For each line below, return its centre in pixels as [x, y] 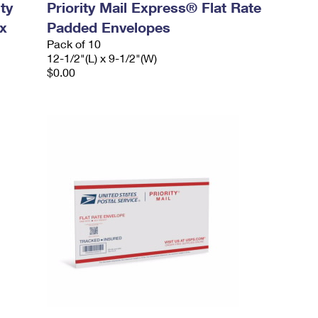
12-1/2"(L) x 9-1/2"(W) [102, 58]
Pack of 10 [74, 44]
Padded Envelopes [109, 27]
